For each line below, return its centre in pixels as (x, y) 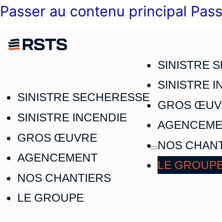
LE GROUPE (51, 198)
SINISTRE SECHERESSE (84, 97)
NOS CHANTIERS (64, 178)
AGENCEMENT (58, 158)
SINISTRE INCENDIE (72, 118)
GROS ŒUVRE (57, 138)
